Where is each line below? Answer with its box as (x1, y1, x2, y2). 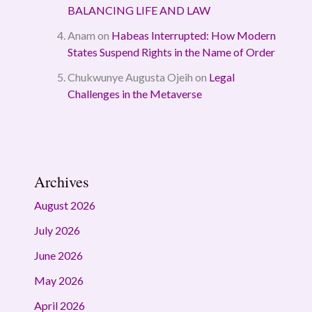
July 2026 (33, 223, 80, 237)
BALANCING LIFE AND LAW (67, 3, 210, 17)
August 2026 (33, 198, 95, 212)
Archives (33, 171, 89, 192)
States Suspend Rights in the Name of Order (67, 45, 275, 58)
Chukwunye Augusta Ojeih (67, 70, 193, 84)
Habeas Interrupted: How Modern (111, 28, 276, 42)
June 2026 (33, 248, 83, 262)
